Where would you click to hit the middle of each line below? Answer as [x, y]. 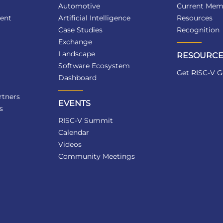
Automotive [79, 6]
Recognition [198, 30]
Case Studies [81, 30]
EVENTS [75, 104]
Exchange [75, 42]
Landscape [77, 54]
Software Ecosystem [94, 66]
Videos [70, 145]
